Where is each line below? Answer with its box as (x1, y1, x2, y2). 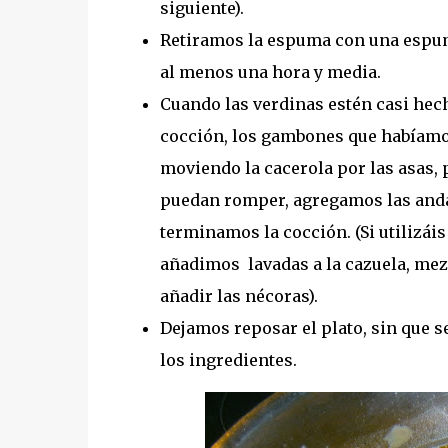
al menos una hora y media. (159, 61, 381, 82)
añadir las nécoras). (159, 285, 322, 306)
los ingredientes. (159, 349, 297, 370)
